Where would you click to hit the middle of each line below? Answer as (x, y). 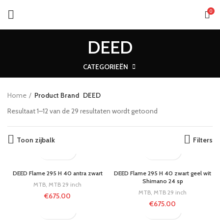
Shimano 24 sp (163, 181)
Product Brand (57, 95)
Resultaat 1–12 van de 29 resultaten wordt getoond (82, 111)
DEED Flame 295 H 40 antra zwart (57, 173)
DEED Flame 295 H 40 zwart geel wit (163, 173)
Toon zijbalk (36, 140)
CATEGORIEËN (105, 67)
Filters (203, 140)
